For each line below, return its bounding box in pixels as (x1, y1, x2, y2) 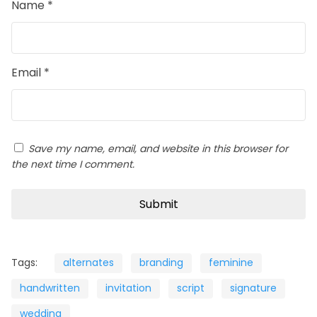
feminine (209, 255, 253, 270)
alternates (63, 255, 114, 270)
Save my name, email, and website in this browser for (28, 142, 288, 156)
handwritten (20, 281, 80, 296)
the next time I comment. (11, 157, 134, 172)
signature (230, 281, 277, 296)
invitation (105, 281, 151, 296)
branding (139, 255, 183, 270)
